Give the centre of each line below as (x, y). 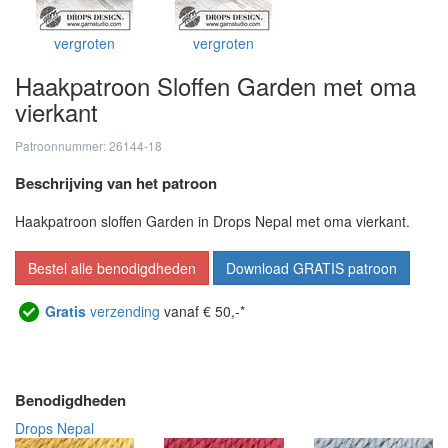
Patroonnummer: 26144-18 (88, 146)
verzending (123, 311)
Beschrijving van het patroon (116, 183)
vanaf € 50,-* (202, 311)
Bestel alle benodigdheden (112, 268)
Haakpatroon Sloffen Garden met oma (215, 86)
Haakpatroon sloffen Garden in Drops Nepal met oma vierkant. (212, 221)
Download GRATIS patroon (311, 268)
